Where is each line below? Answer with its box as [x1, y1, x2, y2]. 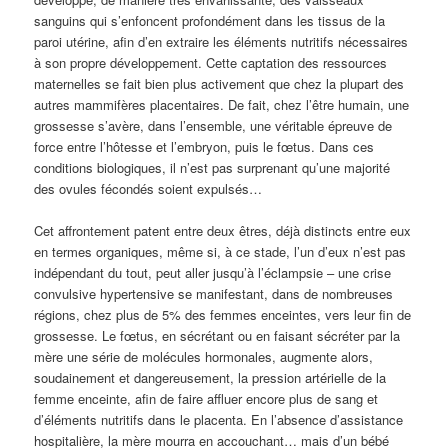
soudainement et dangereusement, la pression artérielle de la [34, 368, 387, 387]
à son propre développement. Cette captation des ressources [34, 52, 388, 72]
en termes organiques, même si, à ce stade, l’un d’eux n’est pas [34, 242, 407, 261]
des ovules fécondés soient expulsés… [34, 178, 263, 198]
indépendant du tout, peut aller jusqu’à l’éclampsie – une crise [34, 263, 392, 282]
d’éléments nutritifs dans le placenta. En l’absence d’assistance [34, 410, 404, 429]
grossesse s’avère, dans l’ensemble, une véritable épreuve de [34, 115, 393, 135]
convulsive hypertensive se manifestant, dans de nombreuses [34, 284, 394, 303]
